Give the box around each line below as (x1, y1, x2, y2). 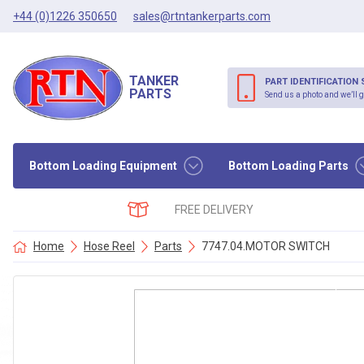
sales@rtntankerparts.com (133, 9, 271, 23)
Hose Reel (84, 240, 135, 253)
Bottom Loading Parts (227, 158, 349, 172)
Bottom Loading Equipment (29, 158, 177, 172)
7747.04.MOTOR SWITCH (201, 240, 330, 253)
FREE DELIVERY (175, 202, 254, 216)
